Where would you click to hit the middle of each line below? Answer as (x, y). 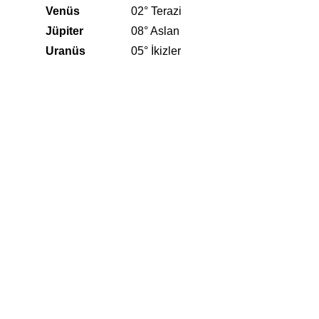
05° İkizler (156, 51)
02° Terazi (156, 11)
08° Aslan (155, 31)
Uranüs (66, 51)
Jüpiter (64, 31)
